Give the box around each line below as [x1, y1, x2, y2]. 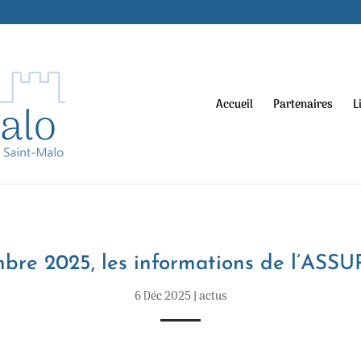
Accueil [215, 96, 253, 114]
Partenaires [272, 96, 333, 114]
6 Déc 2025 [134, 287, 191, 306]
